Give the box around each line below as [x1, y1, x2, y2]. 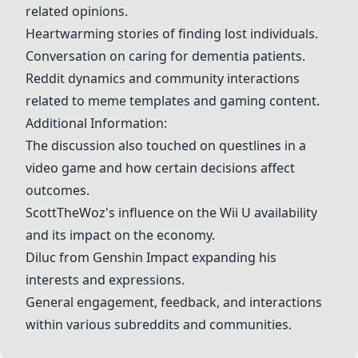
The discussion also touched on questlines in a [26, 137, 306, 154]
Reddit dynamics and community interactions [26, 70, 300, 87]
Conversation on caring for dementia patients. [26, 47, 305, 65]
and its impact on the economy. [26, 226, 215, 244]
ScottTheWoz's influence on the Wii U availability [26, 204, 317, 221]
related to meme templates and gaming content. [26, 92, 320, 109]
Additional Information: [26, 114, 167, 132]
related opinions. [26, 2, 128, 20]
